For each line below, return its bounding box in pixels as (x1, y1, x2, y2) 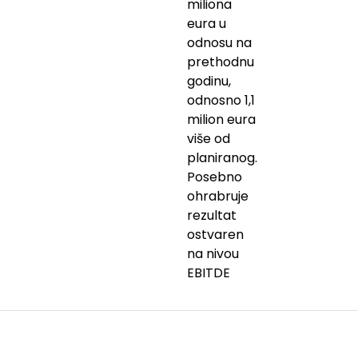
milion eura (187, 109, 256, 129)
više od (187, 129, 230, 148)
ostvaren (187, 225, 244, 244)
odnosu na (187, 33, 252, 52)
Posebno (187, 167, 242, 186)
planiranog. (187, 148, 257, 167)
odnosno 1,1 (187, 90, 255, 109)
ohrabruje (187, 186, 249, 205)
